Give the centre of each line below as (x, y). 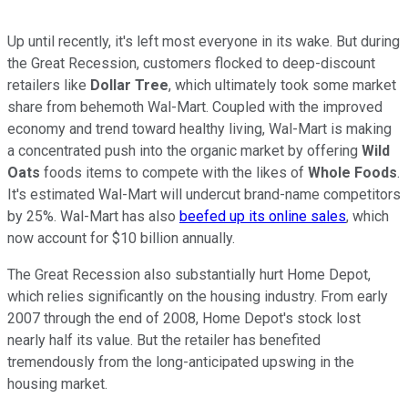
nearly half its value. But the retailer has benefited (164, 340)
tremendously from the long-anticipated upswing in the (181, 362)
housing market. (57, 383)
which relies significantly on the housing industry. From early (198, 296)
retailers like (49, 85)
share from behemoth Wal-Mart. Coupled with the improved (195, 107)
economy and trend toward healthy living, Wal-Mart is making (199, 128)
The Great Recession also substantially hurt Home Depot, (189, 274)
